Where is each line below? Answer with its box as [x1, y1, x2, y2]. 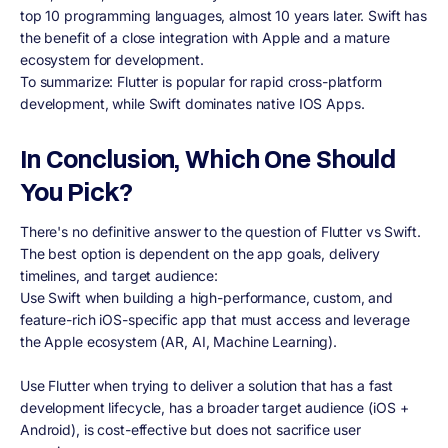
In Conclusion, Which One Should [20, 141, 397, 175]
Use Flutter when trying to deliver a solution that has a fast [20, 376, 394, 394]
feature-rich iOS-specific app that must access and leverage [20, 310, 410, 328]
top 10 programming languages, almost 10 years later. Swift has [20, 6, 428, 24]
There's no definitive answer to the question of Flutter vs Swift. [20, 222, 421, 240]
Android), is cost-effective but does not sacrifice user [20, 420, 361, 438]
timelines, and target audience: [20, 266, 219, 284]
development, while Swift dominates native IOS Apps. [20, 94, 369, 112]
